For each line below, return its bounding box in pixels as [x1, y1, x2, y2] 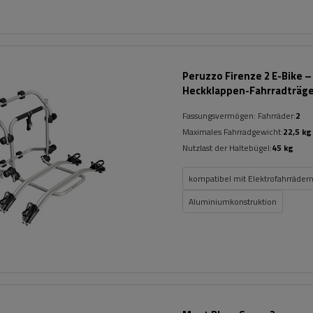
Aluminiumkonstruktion [189, 195, 277, 208]
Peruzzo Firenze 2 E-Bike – [182, 68, 312, 84]
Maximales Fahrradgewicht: [182, 125, 283, 138]
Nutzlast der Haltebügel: [182, 141, 272, 154]
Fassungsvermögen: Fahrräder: [182, 109, 296, 122]
